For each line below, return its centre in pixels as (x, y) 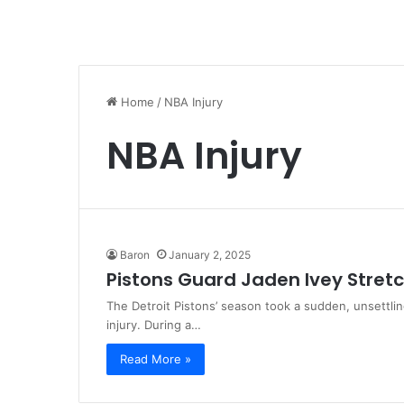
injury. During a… (154, 325)
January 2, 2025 (210, 255)
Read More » (156, 359)
